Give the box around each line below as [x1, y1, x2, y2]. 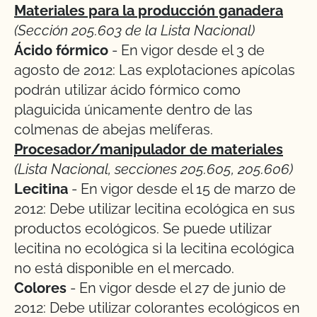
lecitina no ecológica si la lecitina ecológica [14, 240, 294, 257]
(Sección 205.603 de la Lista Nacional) [14, 22, 255, 39]
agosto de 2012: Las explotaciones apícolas [14, 62, 295, 79]
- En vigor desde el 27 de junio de [67, 279, 286, 296]
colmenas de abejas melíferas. [14, 121, 213, 138]
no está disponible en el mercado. [14, 260, 234, 277]
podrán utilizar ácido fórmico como [14, 81, 241, 98]
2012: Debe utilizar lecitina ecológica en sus [14, 200, 295, 217]
